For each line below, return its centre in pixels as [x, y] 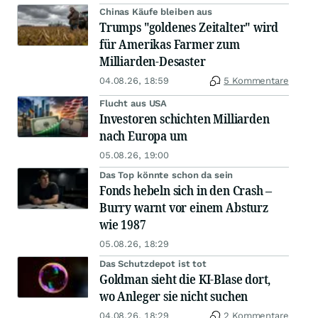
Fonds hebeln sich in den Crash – [186, 191]
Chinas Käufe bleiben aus [156, 12]
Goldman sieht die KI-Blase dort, [185, 279]
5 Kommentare [256, 81]
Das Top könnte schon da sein [166, 175]
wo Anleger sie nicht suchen [174, 296]
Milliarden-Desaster [153, 61]
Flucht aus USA [133, 104]
